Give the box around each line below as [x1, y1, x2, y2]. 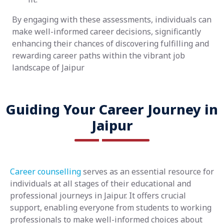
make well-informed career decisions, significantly [12, 25, 201, 37]
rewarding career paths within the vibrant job [12, 49, 185, 61]
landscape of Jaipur [12, 61, 84, 73]
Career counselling [10, 165, 81, 177]
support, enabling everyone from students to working [10, 201, 211, 213]
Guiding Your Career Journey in [6, 99, 218, 118]
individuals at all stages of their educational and [10, 177, 191, 189]
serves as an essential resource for [81, 165, 214, 177]
